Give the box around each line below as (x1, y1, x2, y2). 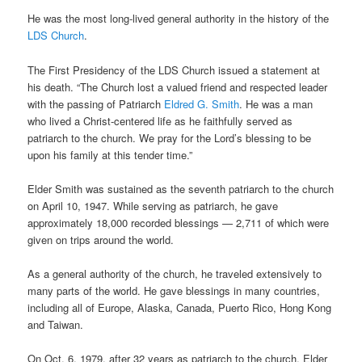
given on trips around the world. (27, 231, 175, 247)
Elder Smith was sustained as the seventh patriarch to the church (27, 180, 335, 196)
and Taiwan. (27, 316, 84, 332)
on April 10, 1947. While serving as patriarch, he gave (27, 197, 279, 213)
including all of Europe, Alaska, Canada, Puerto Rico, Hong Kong (27, 299, 332, 315)
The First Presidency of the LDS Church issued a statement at (27, 61, 321, 78)
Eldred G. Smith (164, 95, 240, 112)
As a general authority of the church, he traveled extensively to (27, 265, 322, 281)
